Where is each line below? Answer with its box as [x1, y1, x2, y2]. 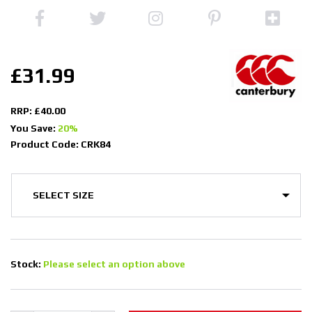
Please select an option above [43, 258, 185, 270]
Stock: [10, 258, 43, 270]
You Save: [10, 122, 58, 134]
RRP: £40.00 [10, 104, 65, 116]
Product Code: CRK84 [10, 138, 111, 150]
